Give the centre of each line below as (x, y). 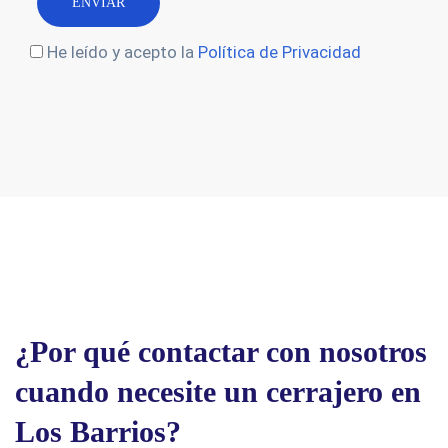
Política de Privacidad (279, 52)
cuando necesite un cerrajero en (218, 391)
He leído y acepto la (122, 52)
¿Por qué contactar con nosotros (221, 351)
